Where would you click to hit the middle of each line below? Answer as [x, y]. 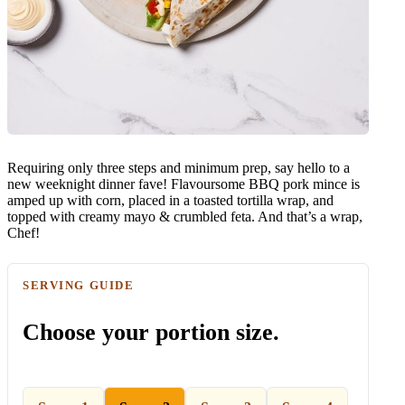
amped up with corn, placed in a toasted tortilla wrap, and [170, 200]
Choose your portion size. [151, 332]
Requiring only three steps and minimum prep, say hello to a [179, 167]
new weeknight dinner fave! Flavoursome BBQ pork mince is [184, 184]
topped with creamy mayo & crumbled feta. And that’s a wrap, [185, 216]
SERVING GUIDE [79, 285]
